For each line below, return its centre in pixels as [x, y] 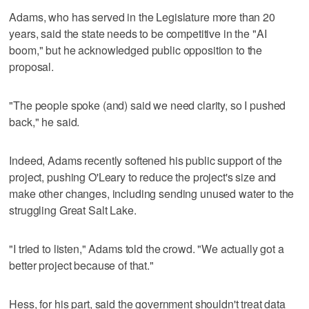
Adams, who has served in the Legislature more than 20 [142, 17]
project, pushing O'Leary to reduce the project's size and [143, 177]
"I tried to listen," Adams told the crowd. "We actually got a [147, 248]
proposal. [32, 66]
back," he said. [44, 121]
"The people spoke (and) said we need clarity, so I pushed [148, 105]
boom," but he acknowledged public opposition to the [136, 50]
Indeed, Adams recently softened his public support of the [146, 160]
